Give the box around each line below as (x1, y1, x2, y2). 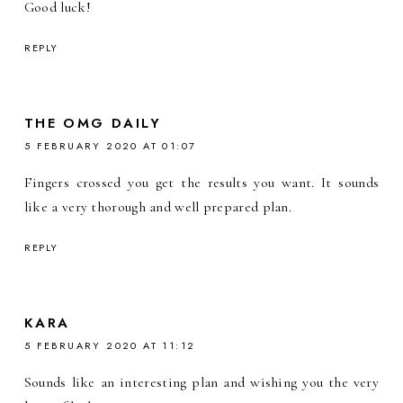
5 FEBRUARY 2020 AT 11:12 (23, 337, 196, 353)
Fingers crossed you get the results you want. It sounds (23, 173, 380, 192)
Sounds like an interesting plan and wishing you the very (23, 372, 380, 391)
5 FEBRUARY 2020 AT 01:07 (23, 138, 197, 153)
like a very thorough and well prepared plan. (23, 197, 292, 216)
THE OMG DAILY (23, 112, 162, 133)
